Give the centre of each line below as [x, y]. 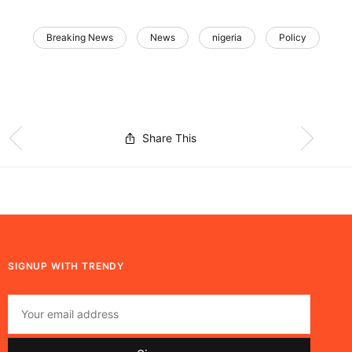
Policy [292, 37]
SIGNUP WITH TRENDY [66, 266]
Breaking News [79, 37]
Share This [170, 138]
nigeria [227, 37]
